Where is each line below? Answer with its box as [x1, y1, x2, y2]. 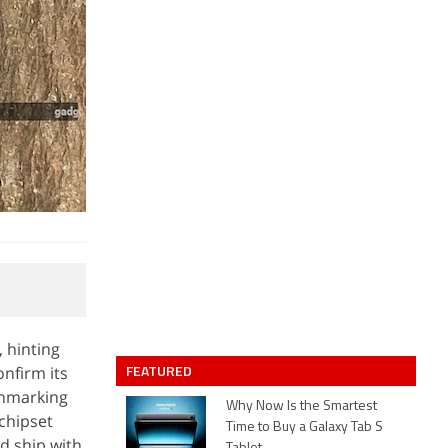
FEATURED [126, 360, 195, 381]
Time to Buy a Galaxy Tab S [226, 420, 383, 435]
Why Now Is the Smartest [226, 399, 377, 414]
